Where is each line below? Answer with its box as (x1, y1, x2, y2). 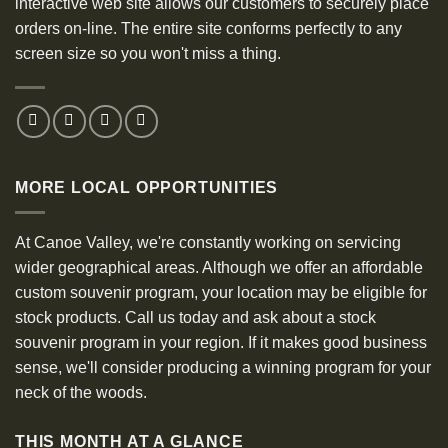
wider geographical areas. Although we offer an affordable (15, 258, 423, 276)
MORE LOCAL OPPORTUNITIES (15, 179, 279, 197)
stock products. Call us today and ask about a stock (15, 308, 376, 326)
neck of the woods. (15, 383, 147, 401)
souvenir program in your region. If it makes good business (15, 333, 427, 351)
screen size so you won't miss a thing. (15, 44, 281, 62)
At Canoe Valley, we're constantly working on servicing (15, 233, 401, 251)
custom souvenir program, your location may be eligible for (15, 283, 427, 301)
